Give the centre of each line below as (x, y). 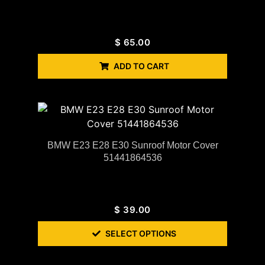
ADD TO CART (141, 66)
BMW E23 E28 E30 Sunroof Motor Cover (132, 145)
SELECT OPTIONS (141, 233)
